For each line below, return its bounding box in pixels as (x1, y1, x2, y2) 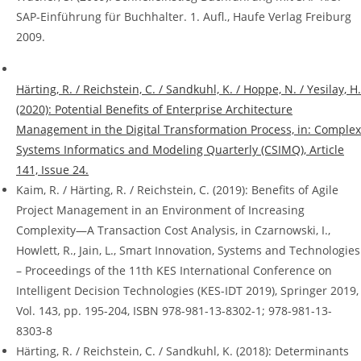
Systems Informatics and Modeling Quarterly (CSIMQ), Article (16, 142, 344, 158)
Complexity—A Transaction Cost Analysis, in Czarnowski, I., (16, 222, 330, 239)
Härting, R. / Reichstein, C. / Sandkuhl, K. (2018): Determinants (16, 343, 349, 359)
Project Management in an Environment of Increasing (16, 202, 305, 218)
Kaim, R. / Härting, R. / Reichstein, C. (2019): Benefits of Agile (16, 182, 338, 198)
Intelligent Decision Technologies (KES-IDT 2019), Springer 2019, (16, 283, 359, 299)
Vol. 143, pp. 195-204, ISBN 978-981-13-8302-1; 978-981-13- (16, 303, 332, 319)
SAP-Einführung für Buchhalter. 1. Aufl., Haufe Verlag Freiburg (16, 9, 351, 25)
